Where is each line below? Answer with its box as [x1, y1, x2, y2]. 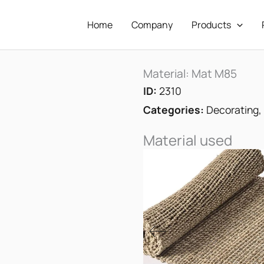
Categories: [143, 102, 204, 117]
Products [192, 18, 232, 31]
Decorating [206, 102, 259, 117]
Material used [143, 130, 232, 150]
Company [131, 18, 173, 31]
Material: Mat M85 [143, 65, 237, 81]
